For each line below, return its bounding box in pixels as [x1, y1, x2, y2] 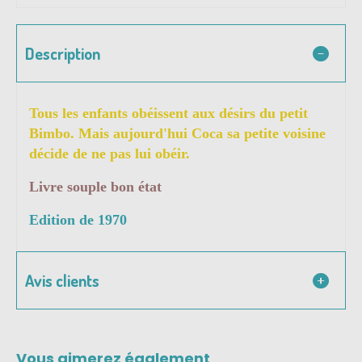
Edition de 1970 [29, 212, 127, 229]
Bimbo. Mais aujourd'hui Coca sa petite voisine [29, 125, 326, 142]
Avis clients [25, 270, 99, 292]
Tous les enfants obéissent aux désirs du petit [29, 105, 308, 122]
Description [25, 43, 100, 65]
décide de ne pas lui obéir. [29, 145, 190, 162]
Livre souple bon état [29, 179, 162, 196]
